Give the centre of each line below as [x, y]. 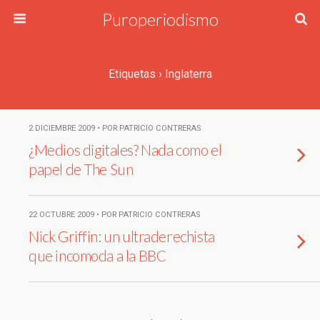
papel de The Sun [81, 169]
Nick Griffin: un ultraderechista [122, 236]
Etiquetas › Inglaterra [160, 74]
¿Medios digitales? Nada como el [125, 150]
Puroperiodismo [160, 19]
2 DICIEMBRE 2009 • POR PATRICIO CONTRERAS [115, 128]
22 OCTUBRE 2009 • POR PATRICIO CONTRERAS [114, 215]
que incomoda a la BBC [97, 255]
